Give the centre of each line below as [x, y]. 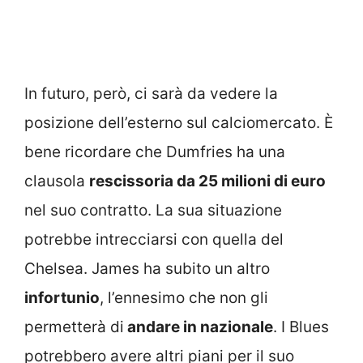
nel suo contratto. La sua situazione [153, 211]
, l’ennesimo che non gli [184, 298]
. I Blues [301, 327]
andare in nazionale [199, 327]
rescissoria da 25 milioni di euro [207, 181]
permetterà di [74, 327]
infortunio [62, 298]
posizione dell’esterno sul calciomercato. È [179, 123]
